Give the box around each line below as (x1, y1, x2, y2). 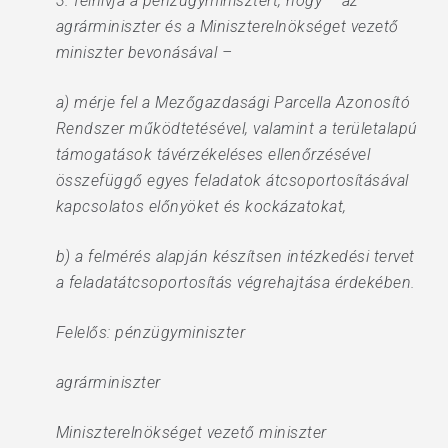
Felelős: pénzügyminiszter (55, 323, 246, 342)
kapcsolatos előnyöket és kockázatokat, (55, 197, 347, 216)
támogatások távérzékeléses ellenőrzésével (55, 145, 371, 164)
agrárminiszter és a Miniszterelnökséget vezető (55, 17, 399, 36)
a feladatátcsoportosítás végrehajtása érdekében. (55, 273, 416, 292)
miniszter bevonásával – (55, 43, 233, 62)
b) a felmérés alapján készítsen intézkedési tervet (55, 247, 415, 266)
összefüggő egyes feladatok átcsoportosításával (55, 171, 409, 190)
